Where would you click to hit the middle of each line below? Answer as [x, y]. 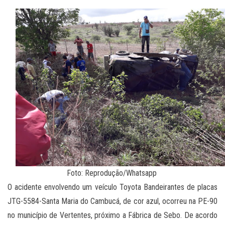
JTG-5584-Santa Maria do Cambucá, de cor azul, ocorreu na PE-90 [113, 201]
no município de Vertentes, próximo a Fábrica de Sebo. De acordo [113, 215]
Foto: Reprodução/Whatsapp [113, 173]
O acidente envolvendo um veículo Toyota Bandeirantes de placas [113, 187]
